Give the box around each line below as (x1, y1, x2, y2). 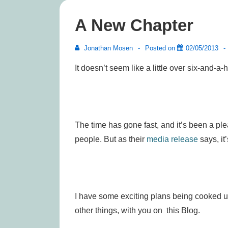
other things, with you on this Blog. (75, 206, 200, 215)
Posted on (145, 44, 177, 52)
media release (147, 135, 198, 144)
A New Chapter (75, 16, 193, 35)
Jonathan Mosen (84, 44, 133, 52)
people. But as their (75, 135, 147, 144)
